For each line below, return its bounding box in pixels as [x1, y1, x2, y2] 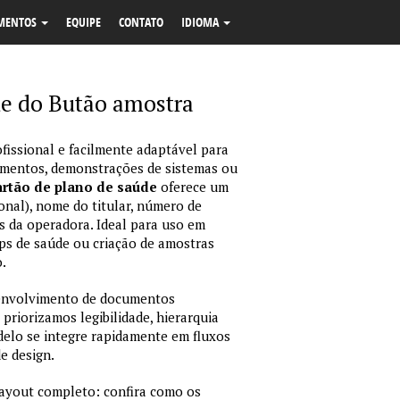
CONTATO [119, 13, 163, 30]
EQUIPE [66, 13, 101, 30]
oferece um [157, 178, 229, 196]
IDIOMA [181, 13, 221, 30]
